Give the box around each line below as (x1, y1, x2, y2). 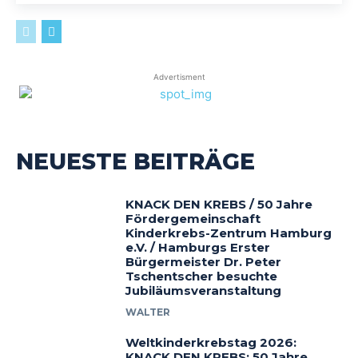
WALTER (125, 305, 171, 318)
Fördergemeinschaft (125, 210, 261, 226)
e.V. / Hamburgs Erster (125, 239, 271, 255)
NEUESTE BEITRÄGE (16, 147, 255, 175)
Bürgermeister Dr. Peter (125, 253, 282, 269)
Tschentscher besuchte (125, 268, 278, 284)
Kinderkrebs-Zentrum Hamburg (125, 225, 332, 241)
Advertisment (153, 71, 205, 82)
